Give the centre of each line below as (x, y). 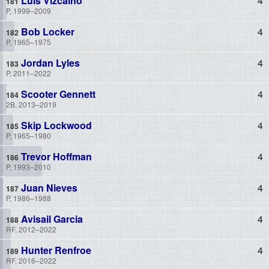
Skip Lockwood (55, 125)
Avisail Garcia (51, 219)
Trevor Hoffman (55, 156)
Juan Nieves (48, 187)
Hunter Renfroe (55, 250)
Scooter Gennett (57, 94)
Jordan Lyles (49, 62)
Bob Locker (47, 31)
